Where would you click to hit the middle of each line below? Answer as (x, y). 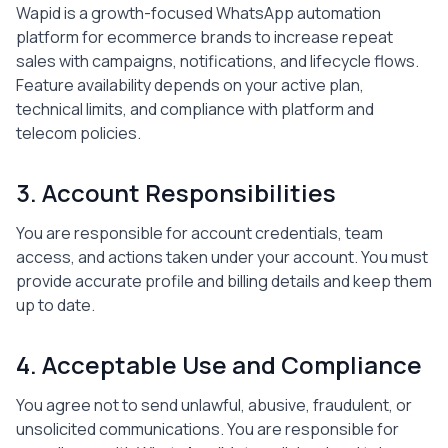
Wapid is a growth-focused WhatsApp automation (198, 13)
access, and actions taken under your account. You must (222, 257)
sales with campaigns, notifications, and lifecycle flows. (217, 61)
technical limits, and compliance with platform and (195, 109)
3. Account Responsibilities (176, 192)
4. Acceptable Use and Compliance (219, 364)
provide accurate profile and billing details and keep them (224, 281)
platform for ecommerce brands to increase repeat (204, 37)
